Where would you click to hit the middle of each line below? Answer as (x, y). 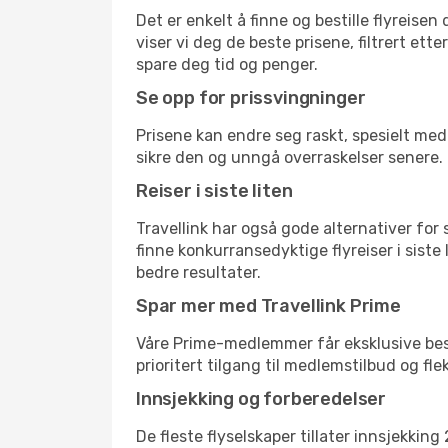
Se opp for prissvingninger (251, 98)
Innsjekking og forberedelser (261, 399)
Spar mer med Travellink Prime (268, 306)
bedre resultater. (198, 272)
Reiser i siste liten (214, 191)
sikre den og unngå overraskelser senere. (289, 157)
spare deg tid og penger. (227, 64)
